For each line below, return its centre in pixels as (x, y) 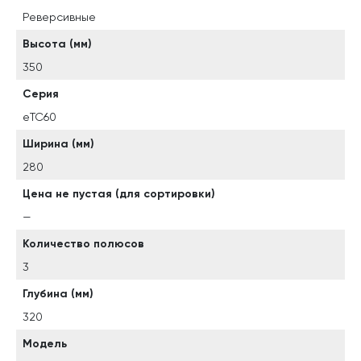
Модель (45, 344)
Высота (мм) (57, 44)
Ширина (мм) (58, 144)
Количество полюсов (83, 244)
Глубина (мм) (58, 294)
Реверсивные (59, 17)
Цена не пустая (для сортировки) (119, 194)
